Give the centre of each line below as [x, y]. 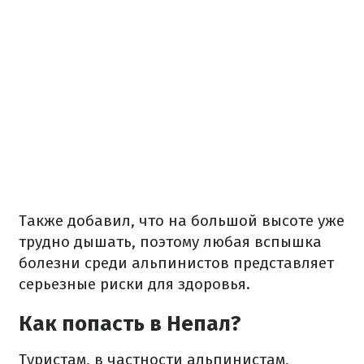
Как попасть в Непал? [130, 324]
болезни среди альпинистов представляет [176, 263]
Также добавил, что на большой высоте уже [182, 221]
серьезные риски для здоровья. [134, 284]
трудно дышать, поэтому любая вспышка [170, 242]
